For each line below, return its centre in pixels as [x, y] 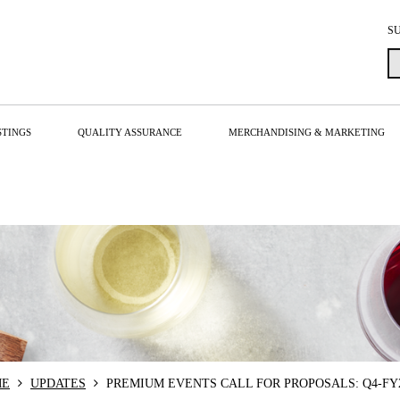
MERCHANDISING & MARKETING [307, 132]
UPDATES [58, 383]
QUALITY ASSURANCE [130, 132]
